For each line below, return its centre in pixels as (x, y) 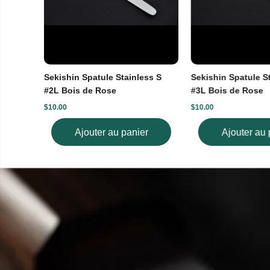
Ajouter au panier (111, 132)
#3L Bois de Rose (227, 91)
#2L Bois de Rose (80, 91)
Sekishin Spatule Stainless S (102, 77)
